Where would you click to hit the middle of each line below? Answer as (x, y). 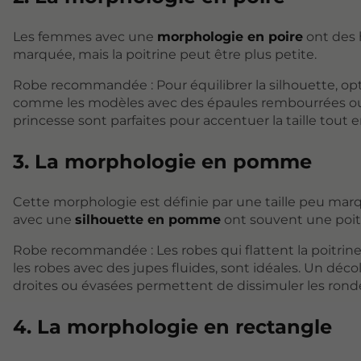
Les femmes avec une (85, 36)
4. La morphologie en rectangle (172, 326)
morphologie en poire (230, 36)
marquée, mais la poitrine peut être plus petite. (165, 54)
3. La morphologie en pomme (162, 161)
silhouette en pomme (148, 219)
